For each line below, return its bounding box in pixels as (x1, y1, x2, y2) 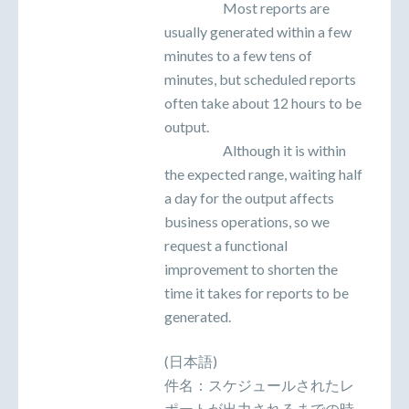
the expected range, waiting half (164, 165, 362, 184)
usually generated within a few (164, 23, 351, 41)
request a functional (164, 236, 288, 255)
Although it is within (164, 142, 346, 160)
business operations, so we (164, 213, 330, 231)
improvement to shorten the (164, 260, 338, 278)
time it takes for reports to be (164, 284, 349, 302)
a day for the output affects (164, 189, 334, 207)
